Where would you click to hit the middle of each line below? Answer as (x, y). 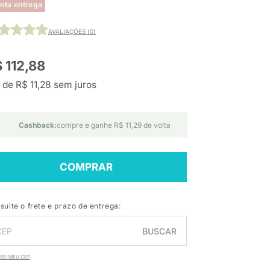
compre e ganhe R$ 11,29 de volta (114, 125)
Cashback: (38, 125)
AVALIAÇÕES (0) (72, 31)
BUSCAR (159, 231)
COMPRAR (86, 167)
